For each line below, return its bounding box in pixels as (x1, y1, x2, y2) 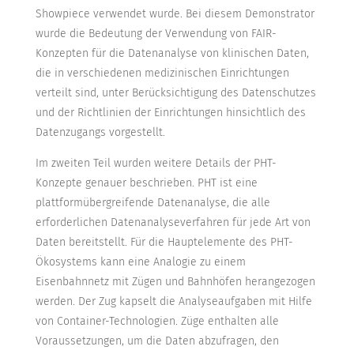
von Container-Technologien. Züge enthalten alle (35, 314, 279, 329)
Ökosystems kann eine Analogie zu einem (35, 255, 246, 269)
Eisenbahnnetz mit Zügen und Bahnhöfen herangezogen (35, 275, 315, 289)
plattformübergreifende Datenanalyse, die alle (35, 196, 270, 210)
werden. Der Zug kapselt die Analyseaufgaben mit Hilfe (35, 295, 312, 309)
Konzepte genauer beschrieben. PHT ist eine (35, 176, 258, 190)
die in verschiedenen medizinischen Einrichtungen (35, 66, 289, 81)
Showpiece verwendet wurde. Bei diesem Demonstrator (35, 7, 314, 21)
